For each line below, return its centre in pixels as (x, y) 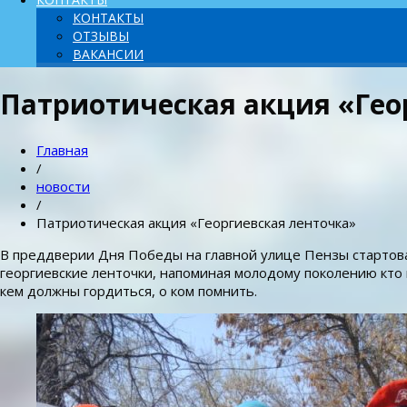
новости (63, 187)
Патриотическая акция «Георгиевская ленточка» (196, 223)
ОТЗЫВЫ (101, 36)
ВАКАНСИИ (108, 54)
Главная (62, 150)
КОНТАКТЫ (108, 18)
